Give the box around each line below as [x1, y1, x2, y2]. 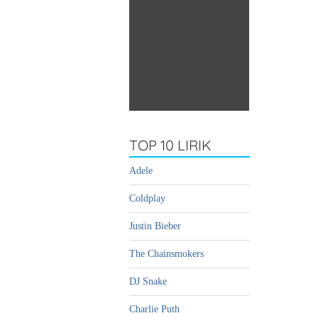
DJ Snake [129, 276, 167, 287]
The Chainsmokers [129, 248, 204, 260]
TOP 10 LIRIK [129, 136, 212, 155]
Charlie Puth [129, 304, 180, 315]
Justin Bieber [129, 221, 181, 232]
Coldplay [129, 193, 165, 204]
